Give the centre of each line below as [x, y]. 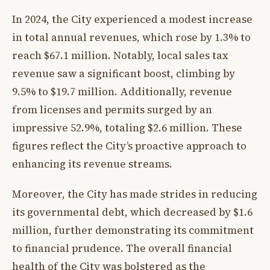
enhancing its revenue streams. [92, 164]
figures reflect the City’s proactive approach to [129, 146]
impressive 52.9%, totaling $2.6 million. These [127, 127]
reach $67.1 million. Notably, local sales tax [120, 55]
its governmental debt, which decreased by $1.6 [132, 212]
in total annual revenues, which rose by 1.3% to [131, 37]
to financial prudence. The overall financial [122, 249]
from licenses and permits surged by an [112, 109]
